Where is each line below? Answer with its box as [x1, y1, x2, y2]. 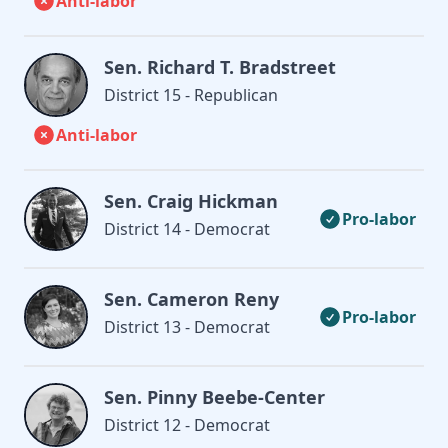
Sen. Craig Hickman [104, 188, 278, 213]
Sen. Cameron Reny [104, 286, 279, 311]
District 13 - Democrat [104, 315, 270, 338]
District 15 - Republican [104, 83, 278, 106]
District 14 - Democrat [104, 217, 270, 240]
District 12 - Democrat [104, 413, 270, 436]
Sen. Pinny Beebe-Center [104, 384, 325, 409]
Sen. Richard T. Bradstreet [104, 54, 336, 79]
